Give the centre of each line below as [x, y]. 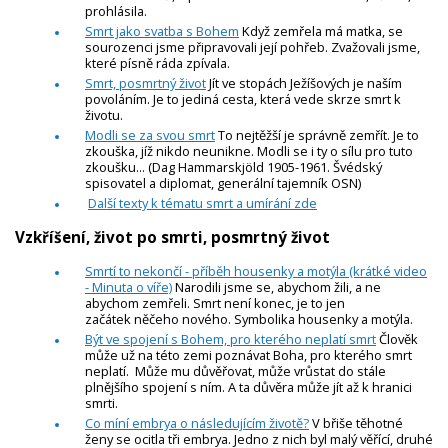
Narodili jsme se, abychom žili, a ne [276, 287]
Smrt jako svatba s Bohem [162, 30]
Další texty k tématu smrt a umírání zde [202, 202]
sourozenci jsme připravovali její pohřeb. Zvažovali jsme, [252, 46]
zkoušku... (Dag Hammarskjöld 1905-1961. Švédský [233, 166]
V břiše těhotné [356, 423]
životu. [104, 114]
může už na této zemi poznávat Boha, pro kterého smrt [248, 355]
